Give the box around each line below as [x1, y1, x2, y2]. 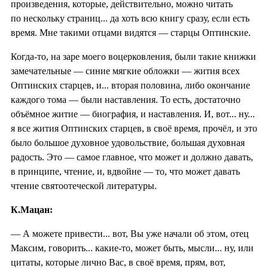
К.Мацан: [11, 204, 53, 215]
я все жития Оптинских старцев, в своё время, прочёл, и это [11, 123, 257, 133]
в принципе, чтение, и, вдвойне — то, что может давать [11, 166, 240, 176]
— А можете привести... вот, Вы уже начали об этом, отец [11, 228, 249, 239]
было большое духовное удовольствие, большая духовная [11, 137, 245, 148]
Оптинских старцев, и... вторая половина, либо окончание [11, 80, 250, 90]
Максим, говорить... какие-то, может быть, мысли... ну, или [11, 242, 254, 253]
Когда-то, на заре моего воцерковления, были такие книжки [11, 51, 256, 62]
